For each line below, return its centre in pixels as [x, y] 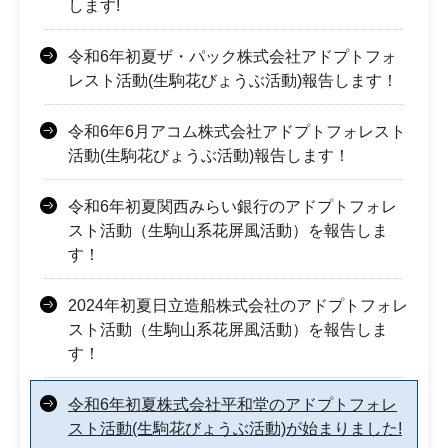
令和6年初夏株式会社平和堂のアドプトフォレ [232, 404]
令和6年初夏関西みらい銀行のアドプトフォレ [232, 206]
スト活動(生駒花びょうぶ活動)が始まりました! [235, 428]
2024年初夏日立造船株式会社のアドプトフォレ [238, 305]
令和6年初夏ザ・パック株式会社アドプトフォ [232, 56]
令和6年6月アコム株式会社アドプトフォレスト [237, 131]
